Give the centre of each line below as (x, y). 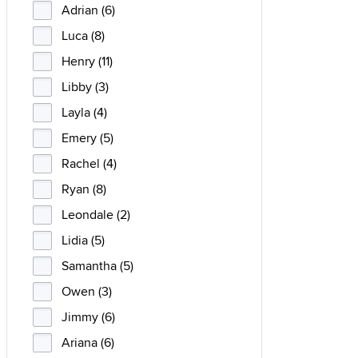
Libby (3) (85, 87)
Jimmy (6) (88, 317)
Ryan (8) (84, 189)
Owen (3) (87, 291)
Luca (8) (83, 36)
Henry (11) (87, 61)
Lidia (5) (83, 240)
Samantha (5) (97, 266)
